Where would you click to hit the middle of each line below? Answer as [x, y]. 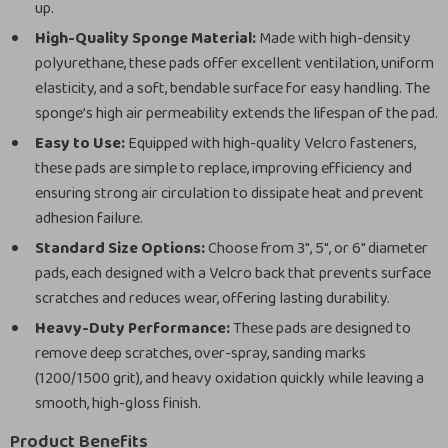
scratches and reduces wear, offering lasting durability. [212, 298]
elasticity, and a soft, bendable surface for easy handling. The [232, 88]
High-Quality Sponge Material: [145, 38]
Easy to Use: [80, 143]
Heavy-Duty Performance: [132, 328]
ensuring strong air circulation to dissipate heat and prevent [229, 193]
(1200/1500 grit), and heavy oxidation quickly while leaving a [229, 378]
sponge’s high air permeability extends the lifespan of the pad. [236, 113]
